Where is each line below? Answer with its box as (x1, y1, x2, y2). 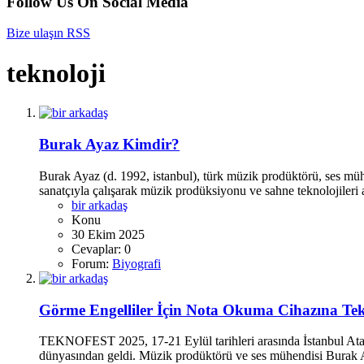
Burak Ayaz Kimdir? (39, 136, 180, 154)
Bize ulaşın (6, 26, 63, 41)
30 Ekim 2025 (71, 227, 145, 241)
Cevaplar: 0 (71, 241, 131, 256)
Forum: (71, 256, 112, 271)
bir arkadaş (71, 197, 128, 212)
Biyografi (112, 256, 161, 271)
